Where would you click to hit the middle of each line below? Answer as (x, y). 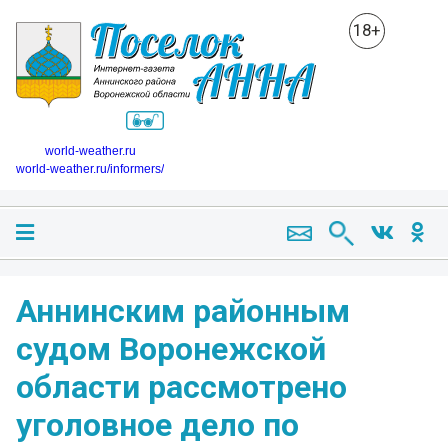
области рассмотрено (181, 386)
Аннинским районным (183, 310)
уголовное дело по (157, 424)
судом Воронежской (171, 348)
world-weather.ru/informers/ (90, 168)
